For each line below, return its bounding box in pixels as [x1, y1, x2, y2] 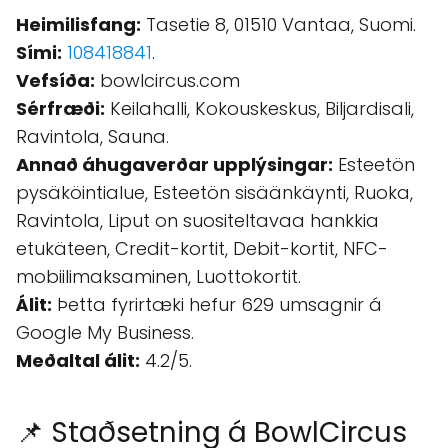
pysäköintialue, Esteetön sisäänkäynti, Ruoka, [16, 180, 413, 205]
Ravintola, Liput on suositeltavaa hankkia [16, 208, 379, 233]
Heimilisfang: [16, 12, 141, 37]
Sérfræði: [16, 96, 105, 121]
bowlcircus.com [95, 68, 240, 93]
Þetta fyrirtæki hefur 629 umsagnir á [52, 292, 382, 317]
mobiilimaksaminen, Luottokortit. [16, 264, 301, 289]
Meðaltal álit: [16, 348, 140, 373]
